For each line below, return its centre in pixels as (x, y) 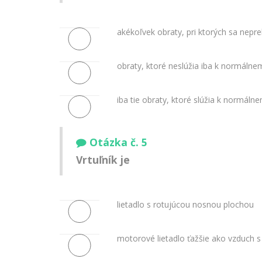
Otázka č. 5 (118, 142)
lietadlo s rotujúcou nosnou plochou (185, 204)
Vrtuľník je (103, 160)
